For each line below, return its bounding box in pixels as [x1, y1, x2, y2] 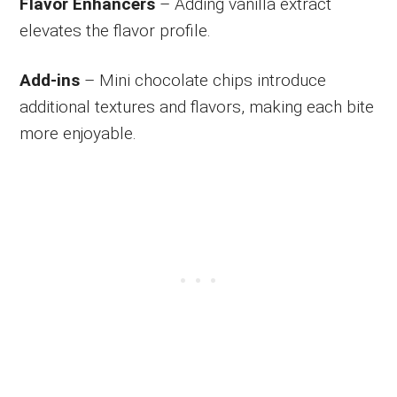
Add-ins [19, 69, 85, 90]
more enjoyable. [19, 122, 137, 144]
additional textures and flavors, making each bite [19, 96, 375, 117]
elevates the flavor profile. [19, 19, 212, 41]
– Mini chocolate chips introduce [84, 69, 327, 90]
